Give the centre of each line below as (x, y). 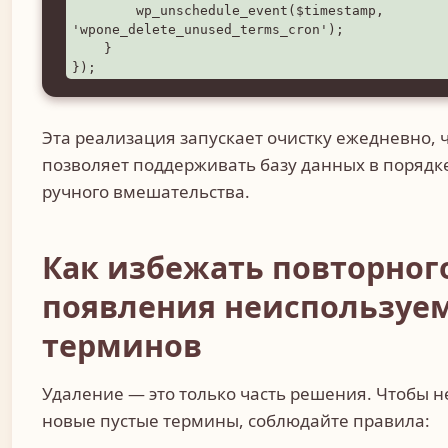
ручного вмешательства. (146, 192)
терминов (122, 345)
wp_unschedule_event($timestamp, (104, 11)
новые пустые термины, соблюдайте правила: (236, 420)
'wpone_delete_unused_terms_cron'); (208, 30)
